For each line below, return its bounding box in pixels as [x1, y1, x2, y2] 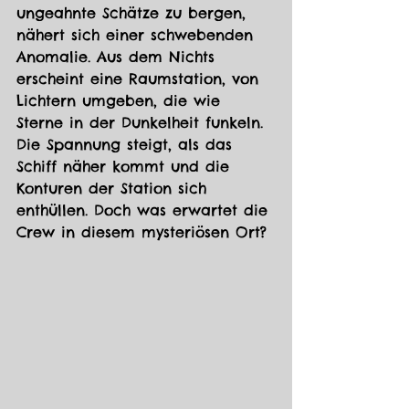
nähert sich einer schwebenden [16, 26, 259, 45]
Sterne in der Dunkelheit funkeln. [16, 113, 269, 132]
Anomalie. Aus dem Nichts [16, 47, 221, 67]
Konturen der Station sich [16, 179, 213, 198]
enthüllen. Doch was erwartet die [16, 201, 274, 220]
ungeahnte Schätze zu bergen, [16, 4, 252, 23]
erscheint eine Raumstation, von [16, 69, 265, 89]
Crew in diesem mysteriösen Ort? [16, 223, 267, 242]
